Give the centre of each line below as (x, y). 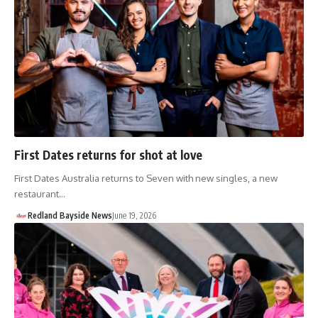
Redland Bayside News (70, 216)
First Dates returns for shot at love (108, 155)
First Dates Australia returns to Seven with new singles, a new (146, 179)
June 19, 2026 (134, 216)
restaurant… (40, 194)
